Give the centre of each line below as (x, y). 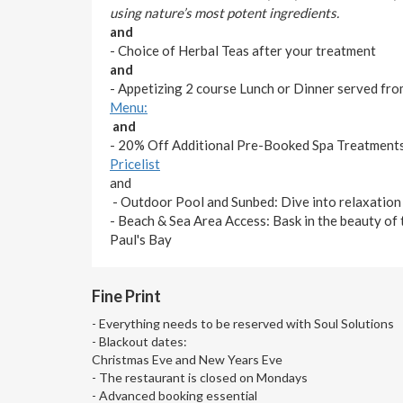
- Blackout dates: (139, 341)
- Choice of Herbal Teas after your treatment (243, 50)
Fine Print (126, 296)
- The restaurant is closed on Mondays (200, 377)
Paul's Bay (141, 239)
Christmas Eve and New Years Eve (187, 359)
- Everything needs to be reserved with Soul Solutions (243, 323)
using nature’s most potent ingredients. (224, 12)
